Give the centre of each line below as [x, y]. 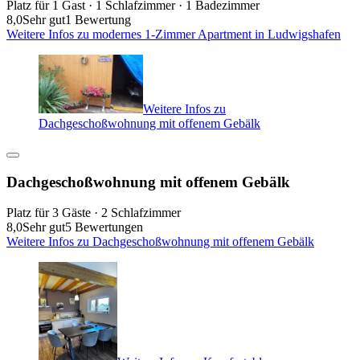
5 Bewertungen [104, 227]
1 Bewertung [98, 19]
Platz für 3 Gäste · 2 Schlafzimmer [94, 213]
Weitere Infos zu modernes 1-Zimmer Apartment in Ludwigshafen [174, 34]
